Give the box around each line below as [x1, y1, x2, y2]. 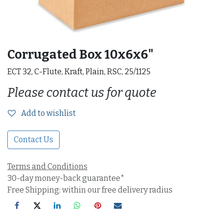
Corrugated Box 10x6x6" [7, 47, 153, 62]
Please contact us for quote [7, 85, 156, 100]
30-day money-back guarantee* [7, 174, 125, 183]
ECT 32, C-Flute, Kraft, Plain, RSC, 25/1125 [7, 67, 151, 76]
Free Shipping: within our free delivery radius [7, 185, 173, 195]
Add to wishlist [21, 109, 76, 118]
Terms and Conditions [7, 162, 88, 171]
